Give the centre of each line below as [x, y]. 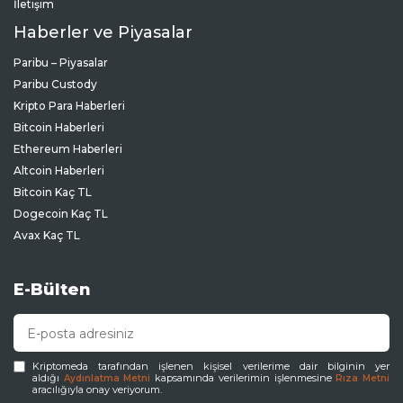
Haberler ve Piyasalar [103, 33]
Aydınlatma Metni [107, 379]
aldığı [48, 378]
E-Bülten [52, 290]
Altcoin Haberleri [59, 171]
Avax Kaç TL [47, 236]
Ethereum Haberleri [68, 149]
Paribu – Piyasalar [61, 63]
